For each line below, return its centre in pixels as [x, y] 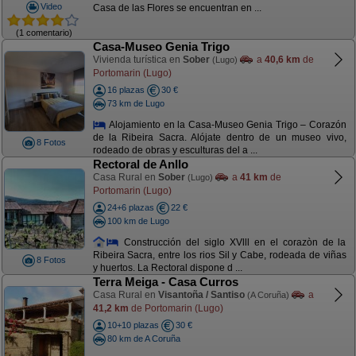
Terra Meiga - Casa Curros [165, 282]
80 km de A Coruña [143, 338]
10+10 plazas [133, 325]
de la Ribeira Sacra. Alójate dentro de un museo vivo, [219, 138]
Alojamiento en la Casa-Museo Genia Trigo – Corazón [226, 124]
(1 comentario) [44, 32]
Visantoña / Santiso [201, 295]
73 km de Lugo [135, 103]
